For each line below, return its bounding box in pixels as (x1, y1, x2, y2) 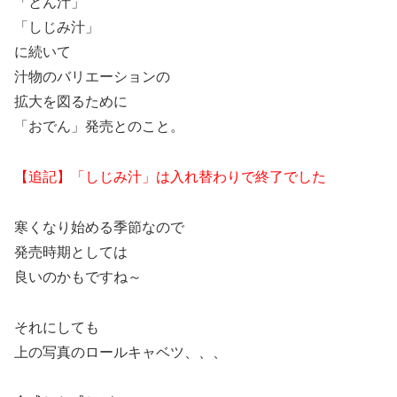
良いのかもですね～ (14, 269, 142, 284)
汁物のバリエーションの (14, 69, 170, 85)
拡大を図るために (14, 94, 128, 110)
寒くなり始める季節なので (14, 219, 184, 235)
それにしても (14, 319, 99, 335)
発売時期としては (14, 244, 128, 260)
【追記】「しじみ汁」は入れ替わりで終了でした (14, 169, 326, 185)
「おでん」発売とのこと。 (14, 119, 184, 135)
